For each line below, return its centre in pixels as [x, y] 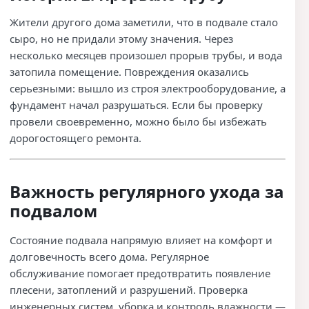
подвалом [53, 211]
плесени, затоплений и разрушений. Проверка [129, 289]
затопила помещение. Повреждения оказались [129, 71]
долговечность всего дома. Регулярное [109, 256]
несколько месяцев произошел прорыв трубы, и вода [146, 55]
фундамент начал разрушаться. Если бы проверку [136, 104]
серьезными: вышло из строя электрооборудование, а [148, 88]
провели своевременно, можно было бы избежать [138, 121]
